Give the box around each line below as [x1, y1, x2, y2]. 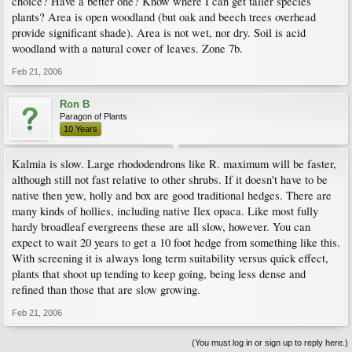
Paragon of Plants [60, 112, 127, 121]
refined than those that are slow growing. [12, 282, 200, 297]
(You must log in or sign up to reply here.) [192, 338, 348, 347]
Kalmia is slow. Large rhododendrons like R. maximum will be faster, [12, 156, 336, 171]
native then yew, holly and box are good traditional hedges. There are [12, 188, 332, 203]
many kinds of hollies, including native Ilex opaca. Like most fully [12, 203, 318, 218]
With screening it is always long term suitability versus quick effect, [12, 251, 328, 266]
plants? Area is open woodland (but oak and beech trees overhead [12, 9, 316, 24]
